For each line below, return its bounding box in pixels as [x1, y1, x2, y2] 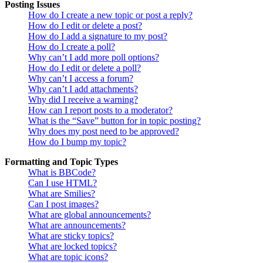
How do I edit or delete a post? [28, 21, 142, 31]
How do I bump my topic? [28, 137, 126, 147]
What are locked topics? [28, 241, 117, 252]
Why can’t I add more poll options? [28, 52, 159, 63]
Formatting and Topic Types [5, 157, 118, 167]
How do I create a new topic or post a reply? [28, 10, 193, 21]
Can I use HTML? [28, 178, 97, 188]
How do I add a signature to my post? [28, 31, 167, 42]
